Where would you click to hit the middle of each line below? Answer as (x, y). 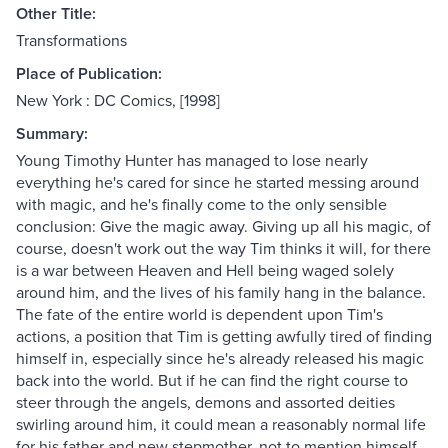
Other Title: (56, 14)
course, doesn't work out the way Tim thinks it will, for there (223, 248)
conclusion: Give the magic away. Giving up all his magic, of (223, 226)
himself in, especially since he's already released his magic (220, 358)
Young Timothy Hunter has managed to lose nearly (192, 160)
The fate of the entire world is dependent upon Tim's (199, 314)
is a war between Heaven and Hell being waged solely (205, 270)
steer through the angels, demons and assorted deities (205, 402)
